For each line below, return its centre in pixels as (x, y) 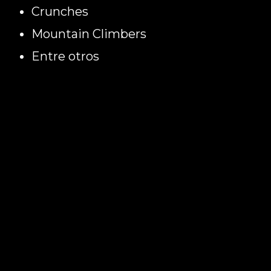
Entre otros (66, 56)
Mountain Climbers (89, 34)
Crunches (62, 11)
